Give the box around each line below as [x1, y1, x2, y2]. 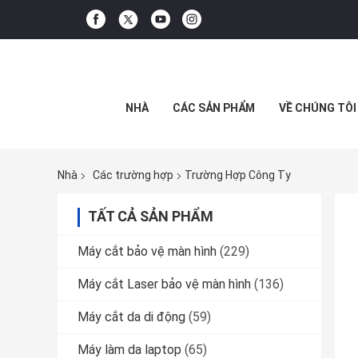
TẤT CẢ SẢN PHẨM [88, 208, 213, 225]
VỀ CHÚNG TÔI [278, 101, 356, 114]
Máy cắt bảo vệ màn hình [78, 244, 217, 260]
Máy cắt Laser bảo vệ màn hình [78, 276, 251, 292]
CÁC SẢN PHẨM [172, 101, 255, 114]
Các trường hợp [93, 169, 173, 182]
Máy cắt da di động [78, 309, 185, 325]
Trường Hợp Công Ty [185, 169, 291, 182]
